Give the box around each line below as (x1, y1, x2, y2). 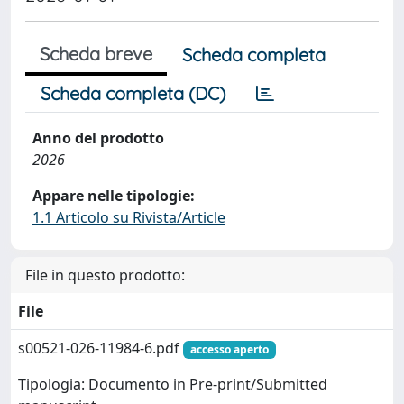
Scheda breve (40, 42, 152, 65)
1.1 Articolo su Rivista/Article (32, 207, 225, 227)
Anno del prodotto (32, 128, 164, 148)
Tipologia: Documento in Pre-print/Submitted (18, 374, 327, 395)
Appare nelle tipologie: (32, 186, 195, 206)
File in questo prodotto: (25, 265, 185, 285)
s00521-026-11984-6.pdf (18, 338, 183, 358)
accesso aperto (189, 342, 269, 357)
